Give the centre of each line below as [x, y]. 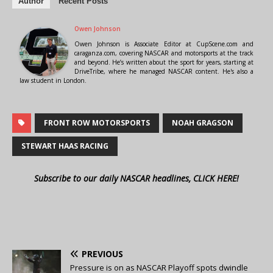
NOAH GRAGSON [203, 122]
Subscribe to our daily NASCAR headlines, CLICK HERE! [136, 178]
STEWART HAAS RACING [65, 146]
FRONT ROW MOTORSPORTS [97, 122]
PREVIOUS [102, 253]
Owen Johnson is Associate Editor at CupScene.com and [164, 44]
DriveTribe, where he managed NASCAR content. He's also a [164, 71]
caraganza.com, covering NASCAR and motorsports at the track [164, 53]
